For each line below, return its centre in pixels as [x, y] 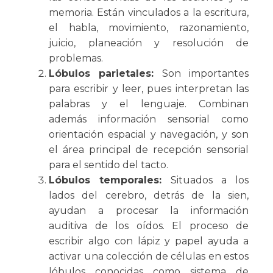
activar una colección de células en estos [149, 257]
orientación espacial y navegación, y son [149, 135]
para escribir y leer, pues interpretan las [149, 89]
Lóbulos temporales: [105, 180]
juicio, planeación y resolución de [149, 43]
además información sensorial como [149, 119]
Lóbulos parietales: [101, 74]
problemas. [76, 58]
